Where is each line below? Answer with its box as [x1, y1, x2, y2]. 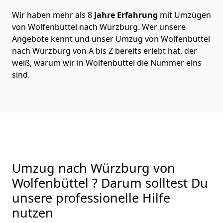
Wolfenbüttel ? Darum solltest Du [12, 174, 208, 191]
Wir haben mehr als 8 [12, 9, 92, 20]
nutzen [12, 204, 53, 221]
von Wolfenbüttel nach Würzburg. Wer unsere [12, 21, 186, 32]
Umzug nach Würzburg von [12, 159, 175, 176]
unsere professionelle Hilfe [12, 189, 170, 206]
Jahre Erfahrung [92, 9, 158, 20]
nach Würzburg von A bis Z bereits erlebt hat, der [12, 45, 197, 56]
